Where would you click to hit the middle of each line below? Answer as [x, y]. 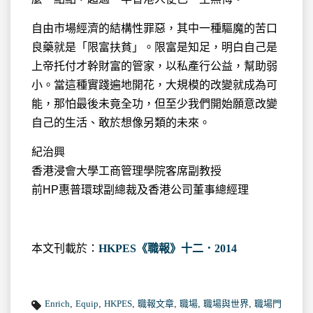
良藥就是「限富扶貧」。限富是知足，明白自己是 [154, 47]
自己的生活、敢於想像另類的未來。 [121, 123]
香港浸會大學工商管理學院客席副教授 [126, 171]
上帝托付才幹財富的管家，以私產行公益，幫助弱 [154, 66]
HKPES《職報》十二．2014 [168, 248]
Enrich [57, 304]
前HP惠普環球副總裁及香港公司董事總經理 [140, 190]
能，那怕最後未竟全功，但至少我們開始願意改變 [154, 104]
